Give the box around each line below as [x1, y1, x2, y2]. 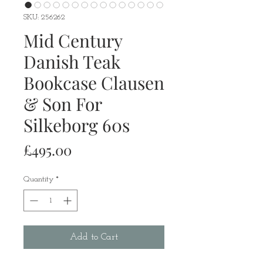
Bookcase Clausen [23, 71, 164, 95]
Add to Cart [70, 232, 118, 242]
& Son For [23, 92, 102, 116]
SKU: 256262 [23, 13, 65, 22]
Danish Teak [23, 50, 121, 74]
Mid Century [23, 29, 122, 53]
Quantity [23, 175, 53, 184]
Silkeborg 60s [23, 113, 130, 137]
